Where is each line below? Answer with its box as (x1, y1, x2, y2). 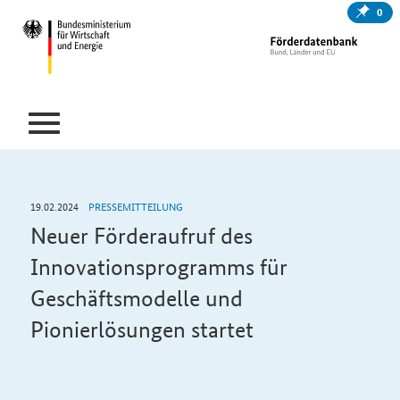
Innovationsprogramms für (29, 254, 287, 281)
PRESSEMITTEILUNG (85, 197, 183, 215)
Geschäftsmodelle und (29, 285, 243, 312)
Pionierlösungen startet (29, 316, 254, 344)
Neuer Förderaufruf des (29, 222, 253, 250)
